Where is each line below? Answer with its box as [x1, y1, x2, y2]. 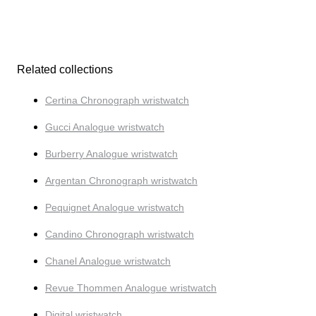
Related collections [17, 63, 113, 75]
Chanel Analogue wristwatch [45, 255, 171, 267]
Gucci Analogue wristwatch [45, 121, 164, 133]
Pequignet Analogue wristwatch [45, 201, 184, 213]
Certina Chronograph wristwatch [45, 94, 189, 106]
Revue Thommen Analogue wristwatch [45, 281, 217, 293]
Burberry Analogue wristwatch [45, 147, 178, 159]
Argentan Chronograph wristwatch [45, 174, 197, 186]
